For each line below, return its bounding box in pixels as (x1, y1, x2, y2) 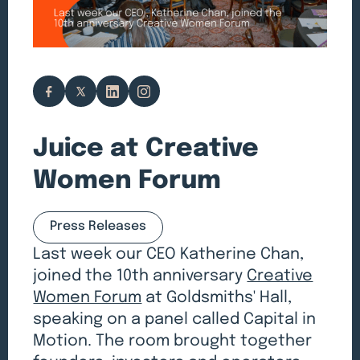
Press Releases (50, 220, 147, 234)
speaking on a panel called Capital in (33, 311, 317, 329)
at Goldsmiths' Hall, (141, 289, 292, 307)
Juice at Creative (33, 135, 260, 162)
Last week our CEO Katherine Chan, (33, 246, 305, 264)
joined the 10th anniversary (33, 268, 247, 285)
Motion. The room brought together (33, 333, 313, 350)
